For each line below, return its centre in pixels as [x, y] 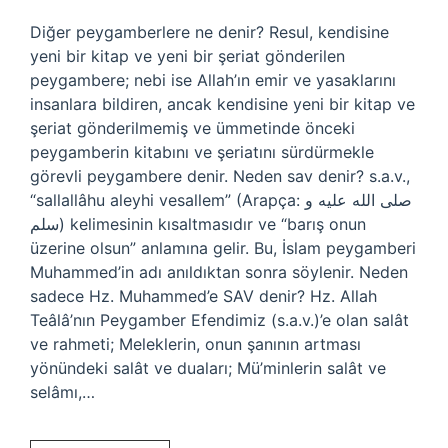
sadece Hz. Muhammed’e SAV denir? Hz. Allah [203, 296]
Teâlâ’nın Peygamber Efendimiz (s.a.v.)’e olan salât [219, 320]
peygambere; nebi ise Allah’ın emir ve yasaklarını [213, 80]
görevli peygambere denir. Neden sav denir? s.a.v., [220, 176]
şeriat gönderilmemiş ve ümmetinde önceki [192, 128]
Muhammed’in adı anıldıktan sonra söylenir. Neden [219, 272]
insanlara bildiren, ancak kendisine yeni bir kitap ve [222, 104]
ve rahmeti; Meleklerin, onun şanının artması [195, 344]
